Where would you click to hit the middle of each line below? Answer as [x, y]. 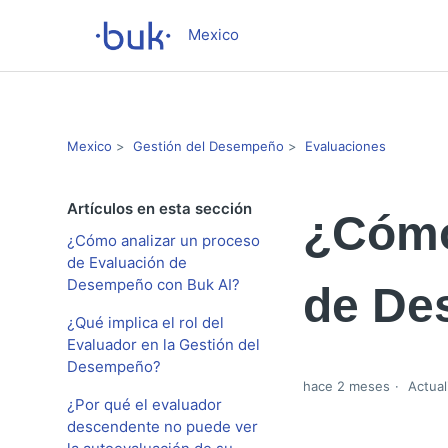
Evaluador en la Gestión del [164, 344]
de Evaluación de [127, 262]
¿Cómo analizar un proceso [164, 240]
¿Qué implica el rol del [146, 322]
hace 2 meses [346, 386]
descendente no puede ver [163, 426]
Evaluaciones [346, 145]
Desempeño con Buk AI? [154, 284]
